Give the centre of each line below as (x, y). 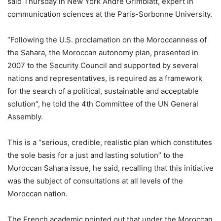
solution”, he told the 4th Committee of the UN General (103, 104)
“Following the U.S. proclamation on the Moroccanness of (107, 39)
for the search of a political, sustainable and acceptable (103, 91)
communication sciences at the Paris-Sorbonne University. (110, 14)
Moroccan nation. (37, 193)
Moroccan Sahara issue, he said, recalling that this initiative (110, 168)
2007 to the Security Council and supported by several (103, 65)
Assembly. (25, 116)
